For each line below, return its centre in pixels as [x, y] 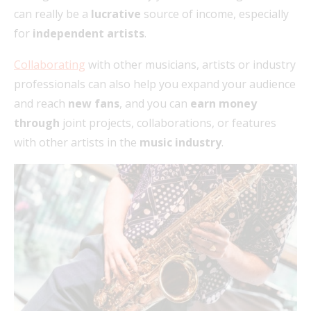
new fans [94, 104]
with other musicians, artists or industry [191, 65]
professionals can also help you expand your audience [155, 84]
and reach [41, 104]
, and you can [155, 104]
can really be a [52, 14]
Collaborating [50, 65]
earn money [224, 104]
